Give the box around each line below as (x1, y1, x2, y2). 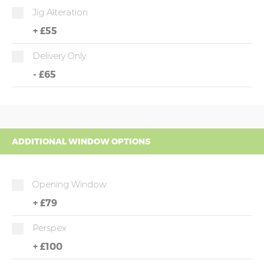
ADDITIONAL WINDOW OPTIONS (12, 136, 150, 147)
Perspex (32, 222, 67, 233)
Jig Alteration (32, 6, 88, 18)
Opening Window (32, 179, 107, 190)
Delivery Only (32, 50, 86, 61)
